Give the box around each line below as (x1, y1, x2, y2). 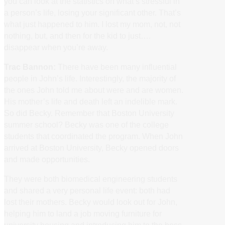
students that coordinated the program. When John (4, 131, 183, 141)
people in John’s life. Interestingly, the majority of (4, 73, 176, 83)
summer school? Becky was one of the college (4, 120, 169, 129)
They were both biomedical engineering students (4, 174, 177, 184)
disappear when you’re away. (4, 42, 108, 52)
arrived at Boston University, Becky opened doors (4, 143, 179, 152)
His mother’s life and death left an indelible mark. (4, 96, 177, 106)
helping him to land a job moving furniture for (4, 209, 162, 218)
